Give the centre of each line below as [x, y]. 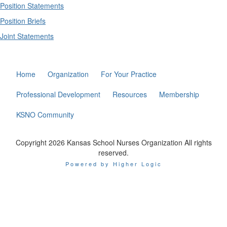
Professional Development [59, 94]
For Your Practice [129, 74]
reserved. [113, 153]
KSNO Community [45, 115]
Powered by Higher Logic [113, 164]
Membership [179, 94]
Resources [130, 94]
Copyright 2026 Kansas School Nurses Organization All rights [113, 142]
